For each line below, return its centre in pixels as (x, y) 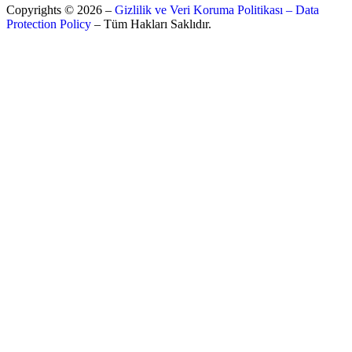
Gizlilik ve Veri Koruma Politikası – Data (217, 10)
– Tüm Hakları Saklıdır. (151, 24)
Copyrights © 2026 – (60, 10)
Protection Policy (49, 24)
